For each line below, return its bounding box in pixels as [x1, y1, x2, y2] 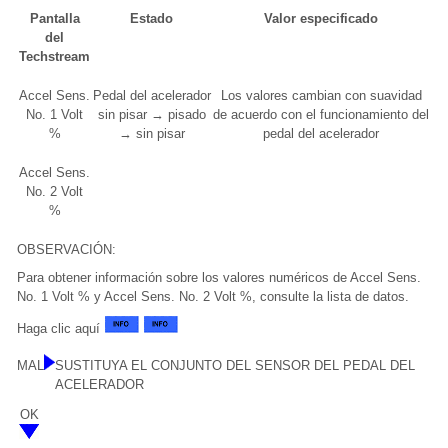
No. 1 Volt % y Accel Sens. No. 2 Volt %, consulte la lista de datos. [17, 289, 409, 305]
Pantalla [29, 11, 80, 27]
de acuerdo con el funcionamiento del [213, 107, 429, 123]
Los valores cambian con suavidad [220, 88, 422, 104]
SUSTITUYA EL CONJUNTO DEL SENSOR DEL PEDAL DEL [55, 358, 415, 374]
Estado [130, 11, 173, 27]
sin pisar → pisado [97, 107, 206, 123]
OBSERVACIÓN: [17, 242, 116, 258]
